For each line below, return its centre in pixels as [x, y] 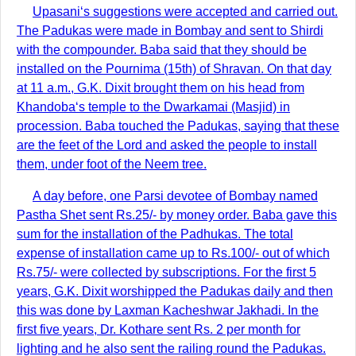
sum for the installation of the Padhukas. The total [155, 234]
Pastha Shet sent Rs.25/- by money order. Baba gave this [177, 215]
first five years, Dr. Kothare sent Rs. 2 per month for [159, 329]
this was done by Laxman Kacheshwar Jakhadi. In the [168, 310]
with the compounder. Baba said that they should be [162, 50]
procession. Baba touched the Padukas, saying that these [178, 126]
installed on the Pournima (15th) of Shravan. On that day [174, 69]
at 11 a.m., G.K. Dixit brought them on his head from [161, 88]
